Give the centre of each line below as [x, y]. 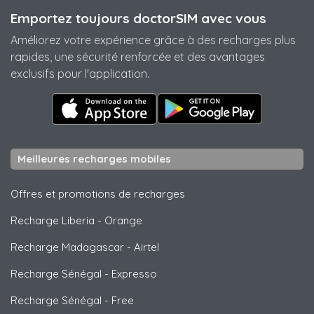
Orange [123, 220]
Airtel [146, 247]
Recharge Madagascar [67, 247]
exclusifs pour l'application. [80, 74]
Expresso [134, 273]
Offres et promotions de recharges [98, 193]
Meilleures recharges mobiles [94, 158]
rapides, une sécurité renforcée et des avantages [138, 57]
